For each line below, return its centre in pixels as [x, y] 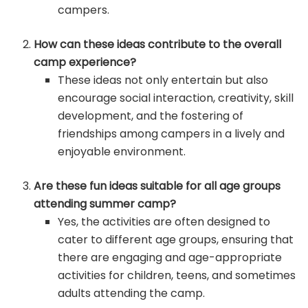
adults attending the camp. [131, 294]
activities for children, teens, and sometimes [176, 276]
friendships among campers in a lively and [171, 134]
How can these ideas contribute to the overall [158, 45]
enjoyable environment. [121, 152]
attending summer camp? [105, 204]
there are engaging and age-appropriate [169, 258]
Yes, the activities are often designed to [164, 222]
